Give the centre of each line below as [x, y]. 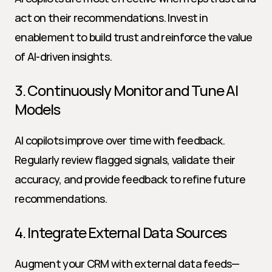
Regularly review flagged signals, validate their [125, 160]
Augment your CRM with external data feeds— [127, 263]
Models [37, 109]
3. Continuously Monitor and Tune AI [126, 90]
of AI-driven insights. [63, 56]
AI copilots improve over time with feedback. [120, 140]
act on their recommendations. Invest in [111, 18]
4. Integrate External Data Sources [121, 232]
